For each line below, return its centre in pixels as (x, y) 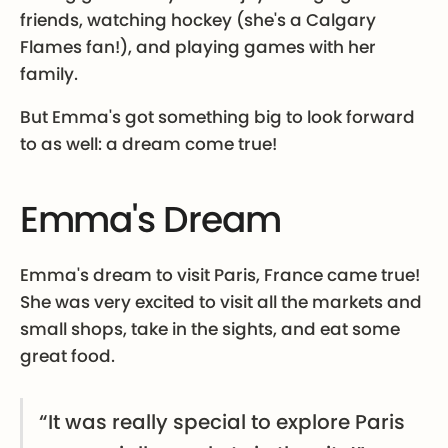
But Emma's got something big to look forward (217, 117)
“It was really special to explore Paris (221, 422)
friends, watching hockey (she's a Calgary (197, 20)
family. (48, 74)
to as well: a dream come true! (148, 144)
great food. (67, 355)
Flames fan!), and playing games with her (197, 47)
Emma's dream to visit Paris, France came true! (219, 274)
